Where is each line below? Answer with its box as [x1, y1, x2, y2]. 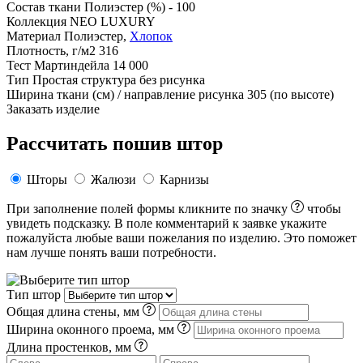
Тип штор [6, 287, 61, 301]
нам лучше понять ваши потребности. [6, 245, 216, 259]
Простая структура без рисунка [32, 72, 205, 87]
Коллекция [6, 14, 66, 28]
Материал [6, 28, 61, 43]
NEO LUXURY [70, 14, 156, 28]
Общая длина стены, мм [6, 304, 143, 318]
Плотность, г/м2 [6, 43, 96, 58]
